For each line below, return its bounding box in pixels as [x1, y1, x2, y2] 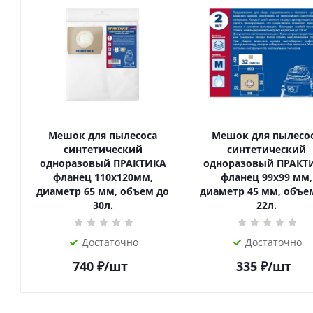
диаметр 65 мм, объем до [36, 184, 169, 198]
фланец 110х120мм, [52, 170, 153, 184]
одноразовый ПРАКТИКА [39, 156, 166, 170]
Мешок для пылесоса [48, 129, 157, 142]
